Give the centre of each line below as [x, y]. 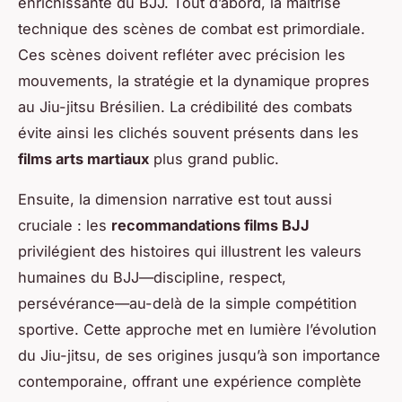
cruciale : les [65, 226]
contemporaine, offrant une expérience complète [190, 382]
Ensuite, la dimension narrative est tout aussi [175, 200]
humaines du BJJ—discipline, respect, [152, 278]
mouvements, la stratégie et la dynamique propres [194, 81]
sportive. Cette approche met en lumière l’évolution [197, 330]
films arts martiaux [83, 159]
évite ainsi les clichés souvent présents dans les [188, 133]
